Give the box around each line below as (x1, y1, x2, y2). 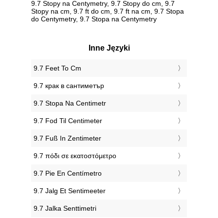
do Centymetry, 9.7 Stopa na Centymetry (31, 15, 157, 23)
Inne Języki (88, 43, 130, 52)
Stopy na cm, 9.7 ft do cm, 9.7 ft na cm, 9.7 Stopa (31, 7, 184, 15)
